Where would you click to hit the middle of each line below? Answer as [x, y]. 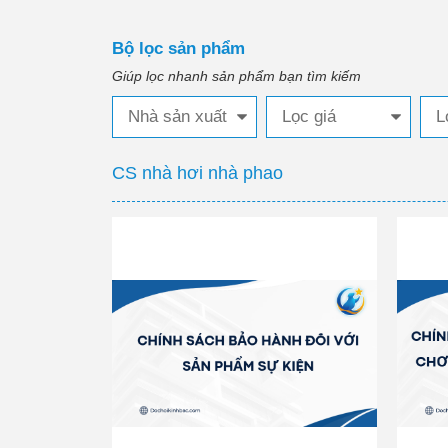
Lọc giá [309, 116]
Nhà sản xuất [177, 116]
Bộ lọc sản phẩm [178, 48]
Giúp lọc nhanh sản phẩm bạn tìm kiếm [236, 76]
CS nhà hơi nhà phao [197, 173]
